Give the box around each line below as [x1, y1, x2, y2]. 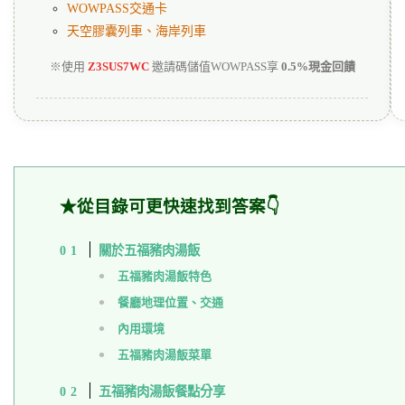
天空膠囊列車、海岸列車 [66, 24, 206, 39]
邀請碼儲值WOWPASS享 [148, 60, 281, 74]
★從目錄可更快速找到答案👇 [60, 197, 279, 217]
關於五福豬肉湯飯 [98, 243, 200, 259]
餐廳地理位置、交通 [117, 296, 223, 310]
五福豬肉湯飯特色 [117, 269, 212, 284]
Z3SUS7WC [87, 60, 149, 74]
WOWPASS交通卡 [66, 2, 167, 16]
